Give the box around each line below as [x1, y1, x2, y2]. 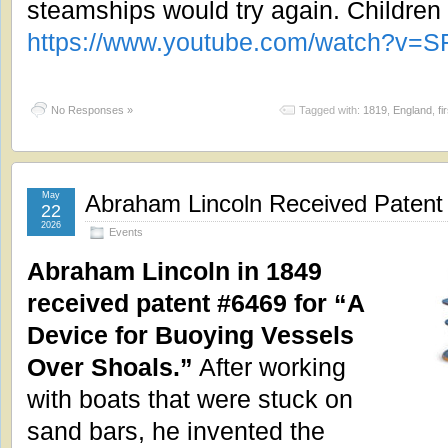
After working [193, 353, 346, 382]
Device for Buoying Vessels [27, 321, 354, 350]
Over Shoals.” [27, 353, 193, 382]
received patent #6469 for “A [27, 289, 364, 318]
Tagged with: [299, 104, 363, 117]
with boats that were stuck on [27, 385, 353, 414]
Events [109, 226, 143, 239]
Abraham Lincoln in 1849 [27, 257, 322, 286]
